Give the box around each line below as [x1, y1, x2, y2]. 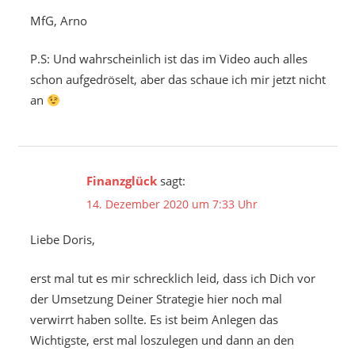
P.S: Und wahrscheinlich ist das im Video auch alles [29, 51, 307, 67]
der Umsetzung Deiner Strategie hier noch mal [29, 290, 282, 307]
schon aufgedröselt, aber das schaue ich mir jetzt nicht [29, 71, 326, 88]
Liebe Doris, [29, 231, 95, 248]
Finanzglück [86, 173, 157, 189]
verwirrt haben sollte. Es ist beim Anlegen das [29, 311, 278, 327]
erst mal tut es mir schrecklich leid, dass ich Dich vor [29, 269, 315, 286]
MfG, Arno [29, 12, 87, 29]
